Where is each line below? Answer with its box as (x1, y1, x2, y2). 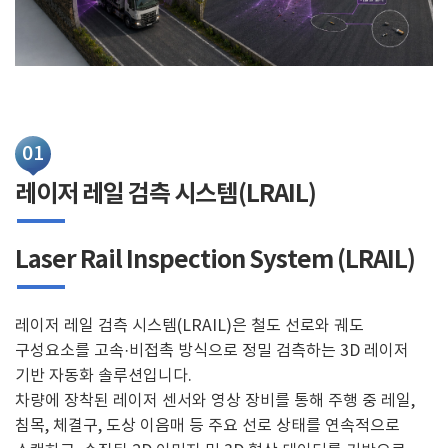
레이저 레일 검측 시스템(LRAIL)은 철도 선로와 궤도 (15, 316, 364, 335)
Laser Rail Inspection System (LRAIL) (15, 245, 416, 275)
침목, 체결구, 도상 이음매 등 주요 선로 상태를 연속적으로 (15, 416, 400, 435)
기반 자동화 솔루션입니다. (15, 366, 192, 385)
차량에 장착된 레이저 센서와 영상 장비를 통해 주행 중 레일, (15, 391, 415, 410)
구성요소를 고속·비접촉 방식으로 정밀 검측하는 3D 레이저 (15, 341, 409, 360)
